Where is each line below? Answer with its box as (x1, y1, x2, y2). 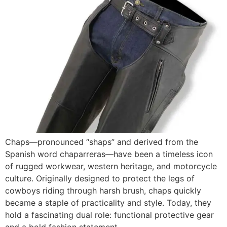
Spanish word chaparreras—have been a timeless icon (5, 148, 213, 159)
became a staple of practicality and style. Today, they (5, 197, 211, 208)
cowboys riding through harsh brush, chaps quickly (5, 185, 201, 196)
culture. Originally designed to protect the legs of (5, 173, 195, 183)
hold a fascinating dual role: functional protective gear (5, 209, 214, 220)
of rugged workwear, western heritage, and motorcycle (5, 161, 217, 171)
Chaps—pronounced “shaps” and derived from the (5, 136, 198, 147)
